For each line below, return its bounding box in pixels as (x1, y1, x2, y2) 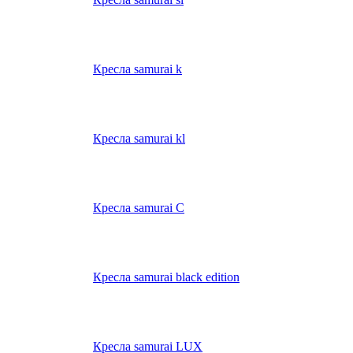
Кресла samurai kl (93, 132, 185, 146)
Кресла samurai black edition (93, 270, 240, 284)
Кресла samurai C (93, 201, 184, 215)
